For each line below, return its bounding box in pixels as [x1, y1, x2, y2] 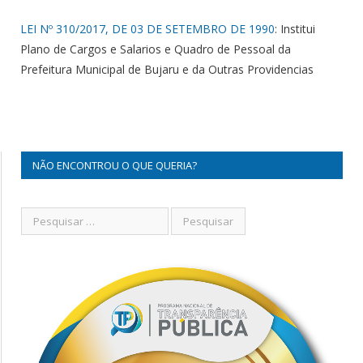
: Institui [275, 20, 315, 36]
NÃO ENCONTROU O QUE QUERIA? [32, 157, 197, 173]
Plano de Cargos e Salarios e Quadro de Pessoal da [20, 41, 291, 57]
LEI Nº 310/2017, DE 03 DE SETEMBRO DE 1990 [20, 20, 275, 36]
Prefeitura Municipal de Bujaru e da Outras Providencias [20, 61, 314, 77]
